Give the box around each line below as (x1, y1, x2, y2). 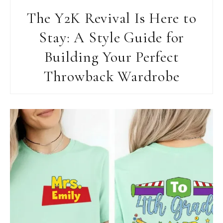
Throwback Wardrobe (43, 67, 180, 86)
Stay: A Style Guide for (38, 28, 185, 47)
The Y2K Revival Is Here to (26, 9, 197, 28)
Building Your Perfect (44, 48, 179, 67)
